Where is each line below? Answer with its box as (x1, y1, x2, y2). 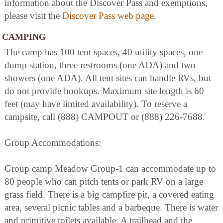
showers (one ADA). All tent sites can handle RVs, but (4, 73, 211, 84)
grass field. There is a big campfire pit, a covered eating (4, 189, 214, 200)
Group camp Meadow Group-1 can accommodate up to (4, 163, 216, 174)
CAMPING (2, 32, 46, 42)
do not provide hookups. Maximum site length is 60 (4, 86, 204, 97)
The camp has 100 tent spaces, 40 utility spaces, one (4, 47, 203, 58)
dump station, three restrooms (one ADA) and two (4, 60, 196, 71)
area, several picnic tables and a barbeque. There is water (4, 202, 218, 213)
